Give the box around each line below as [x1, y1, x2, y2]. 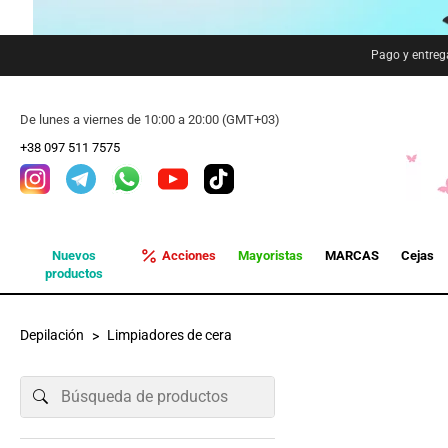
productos [45, 266, 104, 281]
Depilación [20, 327, 84, 343]
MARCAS [324, 248, 379, 263]
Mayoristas [237, 248, 303, 263]
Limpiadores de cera [107, 327, 232, 343]
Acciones [161, 248, 216, 263]
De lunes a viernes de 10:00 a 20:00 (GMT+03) [20, 112, 280, 127]
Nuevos [52, 248, 97, 263]
